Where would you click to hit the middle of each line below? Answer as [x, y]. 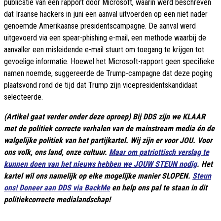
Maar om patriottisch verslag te [159, 152]
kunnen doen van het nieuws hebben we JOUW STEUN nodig [100, 164]
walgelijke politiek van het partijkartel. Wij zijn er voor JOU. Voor [108, 141]
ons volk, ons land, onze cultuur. [56, 152]
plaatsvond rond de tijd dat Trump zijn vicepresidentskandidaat [101, 85]
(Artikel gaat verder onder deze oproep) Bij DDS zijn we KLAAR [105, 117]
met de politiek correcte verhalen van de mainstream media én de [109, 129]
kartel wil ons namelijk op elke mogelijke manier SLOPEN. [98, 176]
